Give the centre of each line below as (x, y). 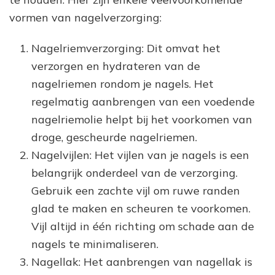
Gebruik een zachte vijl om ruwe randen (136, 190)
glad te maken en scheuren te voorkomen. (141, 208)
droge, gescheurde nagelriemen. (114, 137)
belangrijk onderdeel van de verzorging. (134, 172)
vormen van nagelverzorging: (85, 17)
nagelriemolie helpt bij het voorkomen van (142, 119)
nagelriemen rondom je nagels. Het (122, 83)
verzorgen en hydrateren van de (116, 66)
